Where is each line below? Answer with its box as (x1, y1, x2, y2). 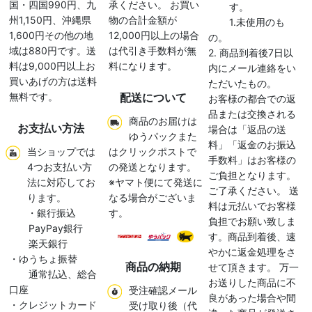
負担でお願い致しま (208, 215, 297, 228)
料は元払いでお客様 (208, 200, 297, 212)
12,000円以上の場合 (108, 29, 199, 42)
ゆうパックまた (129, 130, 198, 143)
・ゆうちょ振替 (9, 253, 77, 265)
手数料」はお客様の (208, 154, 297, 166)
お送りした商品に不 (208, 276, 297, 289)
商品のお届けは (129, 115, 198, 127)
